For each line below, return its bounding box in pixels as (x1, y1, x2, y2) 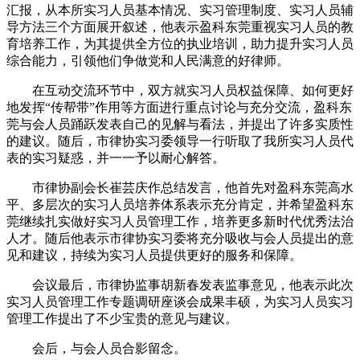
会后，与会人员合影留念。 (32, 341, 186, 355)
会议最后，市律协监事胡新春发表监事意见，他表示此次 (32, 277, 354, 292)
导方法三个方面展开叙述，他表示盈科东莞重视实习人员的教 (6, 19, 354, 34)
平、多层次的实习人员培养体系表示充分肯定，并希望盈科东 (6, 197, 354, 211)
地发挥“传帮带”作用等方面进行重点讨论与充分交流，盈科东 (6, 100, 352, 114)
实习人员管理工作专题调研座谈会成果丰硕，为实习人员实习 (6, 294, 354, 309)
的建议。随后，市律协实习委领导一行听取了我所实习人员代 (6, 133, 354, 148)
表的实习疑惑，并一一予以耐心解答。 (6, 150, 225, 165)
